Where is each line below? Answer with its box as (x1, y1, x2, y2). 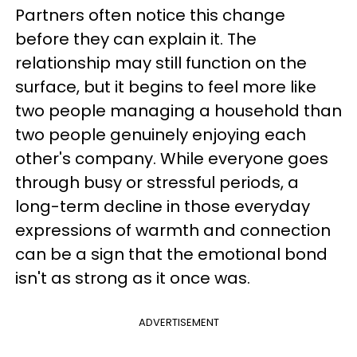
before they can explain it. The (15, 28, 257, 50)
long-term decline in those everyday (15, 195, 310, 218)
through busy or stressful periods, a (15, 171, 299, 194)
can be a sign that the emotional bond (15, 243, 328, 265)
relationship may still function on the (15, 52, 307, 74)
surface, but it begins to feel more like (15, 76, 316, 98)
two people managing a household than (15, 100, 342, 122)
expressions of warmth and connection (15, 219, 331, 241)
